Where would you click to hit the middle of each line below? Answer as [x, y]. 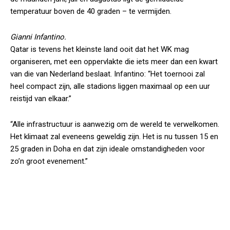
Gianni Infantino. [38, 37]
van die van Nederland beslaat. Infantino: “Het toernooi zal [108, 74]
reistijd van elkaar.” [41, 99]
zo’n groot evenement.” [49, 161]
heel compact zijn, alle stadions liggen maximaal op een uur [110, 86]
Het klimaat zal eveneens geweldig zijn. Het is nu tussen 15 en [114, 137]
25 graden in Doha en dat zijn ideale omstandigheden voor [108, 149]
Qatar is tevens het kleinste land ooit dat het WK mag [100, 49]
